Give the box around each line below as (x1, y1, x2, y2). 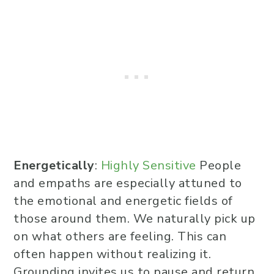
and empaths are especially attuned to (13, 175, 242, 191)
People (196, 157, 241, 174)
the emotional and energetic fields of (13, 193, 233, 209)
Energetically (13, 157, 95, 174)
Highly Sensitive (100, 157, 196, 174)
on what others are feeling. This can (13, 228, 226, 245)
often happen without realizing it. (13, 246, 211, 262)
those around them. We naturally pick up (13, 210, 256, 227)
